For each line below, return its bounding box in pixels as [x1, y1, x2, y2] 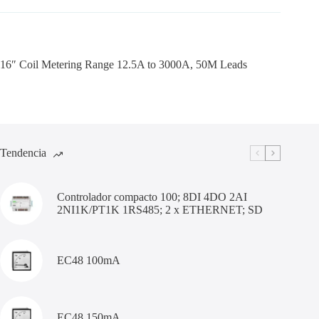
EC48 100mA [57, 253, 120, 266]
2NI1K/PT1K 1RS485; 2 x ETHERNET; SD [57, 203, 263, 216]
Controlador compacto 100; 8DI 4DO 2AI [57, 190, 247, 203]
